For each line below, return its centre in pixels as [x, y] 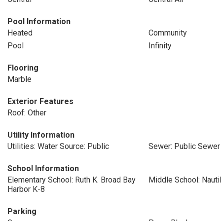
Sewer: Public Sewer [184, 146]
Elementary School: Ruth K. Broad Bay [72, 180]
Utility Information [41, 135]
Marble [19, 79]
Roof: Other [27, 113]
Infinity [160, 46]
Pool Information [39, 21]
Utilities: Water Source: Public [58, 146]
